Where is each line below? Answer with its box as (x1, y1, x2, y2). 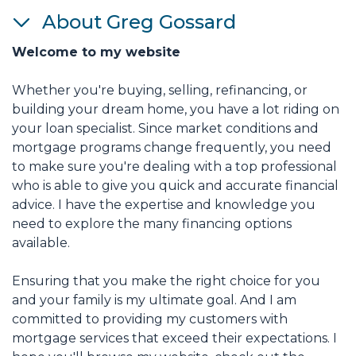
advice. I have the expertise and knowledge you (12, 197, 315, 213)
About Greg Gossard (37, 10, 236, 34)
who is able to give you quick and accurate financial (12, 178, 339, 194)
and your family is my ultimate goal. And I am (12, 292, 296, 308)
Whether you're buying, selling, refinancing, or (12, 83, 308, 99)
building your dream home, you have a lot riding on (12, 102, 339, 118)
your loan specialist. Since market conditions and (12, 121, 319, 137)
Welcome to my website (12, 44, 180, 60)
